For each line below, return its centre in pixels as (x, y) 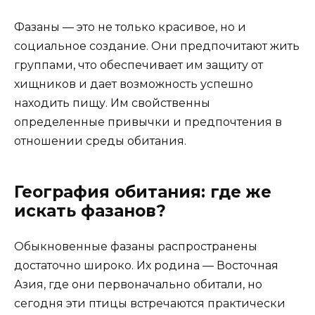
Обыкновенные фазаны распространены (136, 247)
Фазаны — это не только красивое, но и (130, 27)
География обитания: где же (143, 192)
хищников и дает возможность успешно (134, 84)
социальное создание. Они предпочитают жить (157, 46)
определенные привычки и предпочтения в (148, 122)
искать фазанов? (90, 211)
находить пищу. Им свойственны (112, 103)
